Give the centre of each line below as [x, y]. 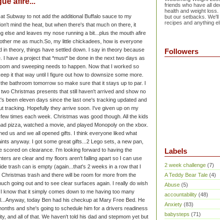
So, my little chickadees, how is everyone [93, 41]
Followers [181, 52]
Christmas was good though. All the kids [101, 116]
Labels [176, 151]
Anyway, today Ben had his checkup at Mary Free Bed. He [75, 200]
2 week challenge [185, 165]
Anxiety [173, 204]
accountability [181, 194]
